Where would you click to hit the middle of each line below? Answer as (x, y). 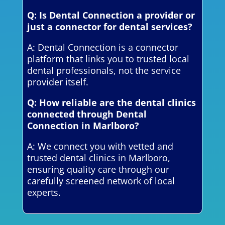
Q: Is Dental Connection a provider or (111, 15)
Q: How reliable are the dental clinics (111, 102)
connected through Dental (87, 114)
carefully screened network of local (101, 181)
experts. (44, 192)
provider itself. (58, 82)
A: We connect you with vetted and (100, 146)
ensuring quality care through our (98, 169)
